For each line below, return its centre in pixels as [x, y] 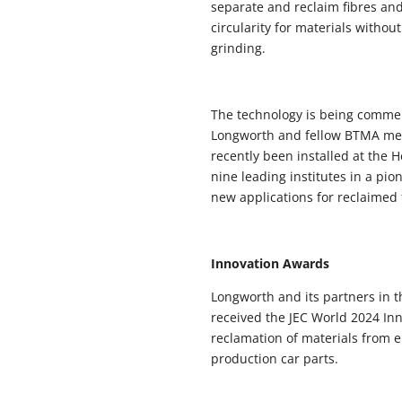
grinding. [239, 48]
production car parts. [275, 359]
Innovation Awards [271, 264]
